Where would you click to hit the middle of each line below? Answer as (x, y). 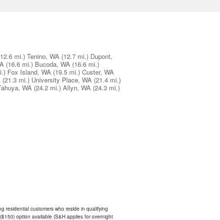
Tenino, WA (43, 56)
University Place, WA (62, 80)
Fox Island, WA (29, 72)
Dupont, (101, 56)
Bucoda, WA (53, 64)
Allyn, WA (77, 88)
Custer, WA (98, 72)
